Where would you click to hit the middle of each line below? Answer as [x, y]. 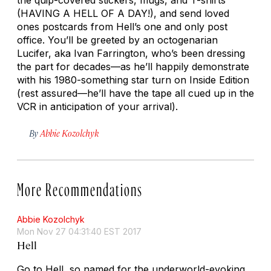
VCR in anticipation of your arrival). [97, 106]
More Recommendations [80, 187]
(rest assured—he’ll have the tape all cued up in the [135, 93]
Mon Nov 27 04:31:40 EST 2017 [79, 231]
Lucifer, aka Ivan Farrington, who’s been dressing [131, 53]
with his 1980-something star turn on [103, 80]
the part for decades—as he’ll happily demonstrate [133, 66]
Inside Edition [219, 80]
